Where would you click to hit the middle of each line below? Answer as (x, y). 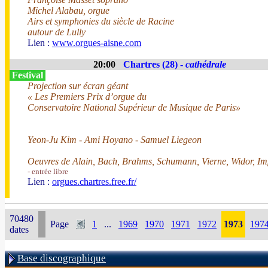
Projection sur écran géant (78, 86)
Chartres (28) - (154, 64)
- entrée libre (48, 171)
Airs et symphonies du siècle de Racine (101, 21)
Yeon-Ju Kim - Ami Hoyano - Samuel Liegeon (115, 140)
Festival (28, 75)
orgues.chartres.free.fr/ (94, 182)
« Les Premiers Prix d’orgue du (87, 97)
